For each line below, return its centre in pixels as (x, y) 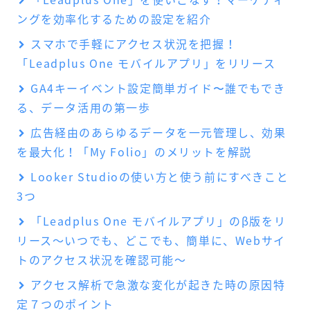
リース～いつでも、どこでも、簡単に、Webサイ (151, 240)
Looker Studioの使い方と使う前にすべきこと (160, 177)
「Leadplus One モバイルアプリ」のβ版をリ (158, 221)
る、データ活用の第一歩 (84, 108)
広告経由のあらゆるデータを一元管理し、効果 (158, 133)
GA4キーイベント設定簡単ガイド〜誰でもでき (158, 88)
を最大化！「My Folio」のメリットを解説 (134, 152)
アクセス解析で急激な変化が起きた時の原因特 (158, 285)
